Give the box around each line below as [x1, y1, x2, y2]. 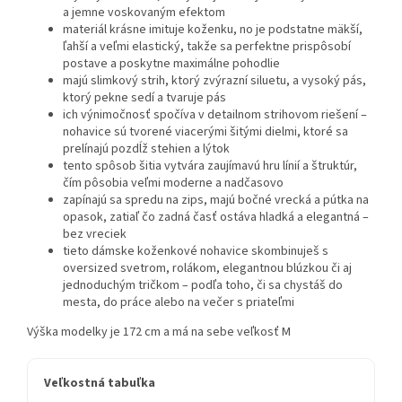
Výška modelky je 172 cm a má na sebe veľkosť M [27, 323, 291, 342]
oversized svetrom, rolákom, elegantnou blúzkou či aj [63, 259, 352, 278]
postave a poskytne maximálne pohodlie [63, 55, 280, 74]
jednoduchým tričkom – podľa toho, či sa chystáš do [63, 276, 343, 295]
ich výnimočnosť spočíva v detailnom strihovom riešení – [63, 106, 367, 125]
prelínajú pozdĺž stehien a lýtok [63, 140, 230, 159]
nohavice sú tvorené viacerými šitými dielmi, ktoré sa [63, 123, 348, 142]
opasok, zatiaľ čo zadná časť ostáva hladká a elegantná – [63, 208, 369, 227]
